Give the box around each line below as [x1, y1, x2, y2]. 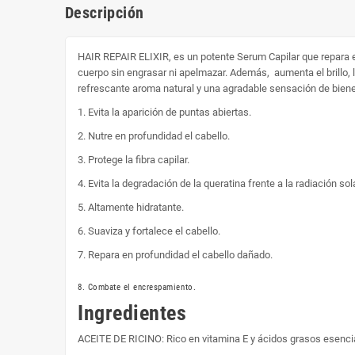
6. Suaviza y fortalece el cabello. [78, 224, 220, 237]
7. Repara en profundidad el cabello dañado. [78, 248, 273, 261]
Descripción [65, 2, 144, 22]
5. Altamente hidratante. [78, 200, 184, 213]
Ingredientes [78, 300, 187, 325]
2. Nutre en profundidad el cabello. [78, 129, 230, 142]
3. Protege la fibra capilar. [78, 153, 189, 166]
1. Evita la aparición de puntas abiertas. [78, 105, 251, 118]
